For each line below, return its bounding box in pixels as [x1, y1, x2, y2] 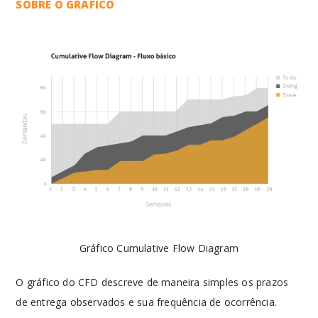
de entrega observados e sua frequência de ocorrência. [16, 295, 278, 309]
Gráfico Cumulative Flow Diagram [79, 241, 239, 255]
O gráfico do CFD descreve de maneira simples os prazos [16, 275, 289, 289]
